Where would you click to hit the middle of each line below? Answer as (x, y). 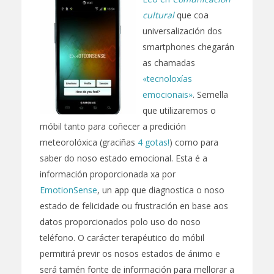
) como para (194, 143)
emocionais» (167, 95)
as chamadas (168, 63)
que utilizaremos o (179, 111)
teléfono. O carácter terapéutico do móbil (122, 238)
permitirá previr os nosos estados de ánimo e (130, 254)
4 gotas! (153, 143)
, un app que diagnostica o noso (161, 190)
